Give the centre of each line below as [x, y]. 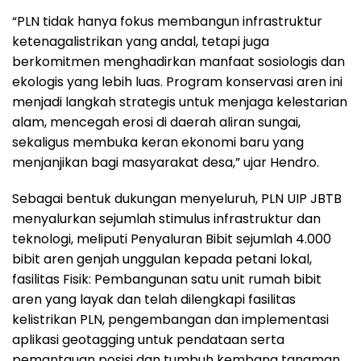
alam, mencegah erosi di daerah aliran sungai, [156, 122]
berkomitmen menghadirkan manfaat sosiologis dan [178, 61]
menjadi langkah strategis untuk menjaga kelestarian [180, 102]
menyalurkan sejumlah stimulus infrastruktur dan [166, 218]
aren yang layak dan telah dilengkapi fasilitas [154, 299]
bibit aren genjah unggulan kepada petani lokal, [162, 259]
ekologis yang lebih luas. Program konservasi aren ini [177, 81]
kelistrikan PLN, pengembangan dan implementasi [170, 319]
